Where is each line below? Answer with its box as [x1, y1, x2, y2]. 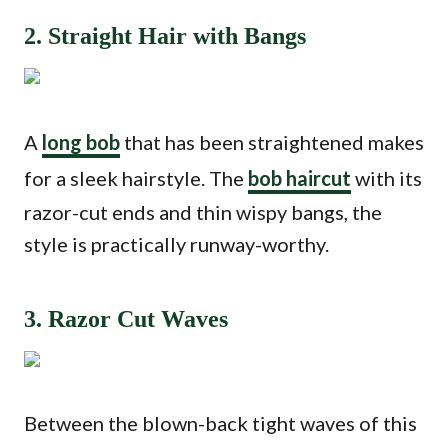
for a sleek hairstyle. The [24, 166, 248, 190]
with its [351, 166, 422, 190]
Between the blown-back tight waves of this [24, 411, 417, 435]
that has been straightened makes [120, 130, 424, 154]
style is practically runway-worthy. [24, 232, 329, 256]
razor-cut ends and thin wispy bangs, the [24, 200, 382, 224]
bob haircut [248, 166, 351, 190]
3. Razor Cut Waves [24, 306, 228, 332]
